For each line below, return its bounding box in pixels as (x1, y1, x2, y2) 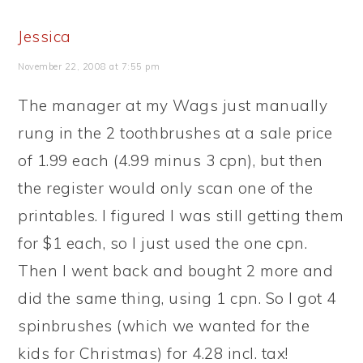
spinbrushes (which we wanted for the (18, 316, 310, 335)
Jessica (18, 27, 71, 46)
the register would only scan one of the (18, 178, 314, 198)
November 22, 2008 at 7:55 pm (18, 61, 160, 72)
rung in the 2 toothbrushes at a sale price (18, 123, 333, 143)
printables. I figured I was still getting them (18, 206, 344, 225)
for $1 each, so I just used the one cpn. (18, 233, 308, 253)
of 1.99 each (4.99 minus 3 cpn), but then (18, 151, 323, 170)
